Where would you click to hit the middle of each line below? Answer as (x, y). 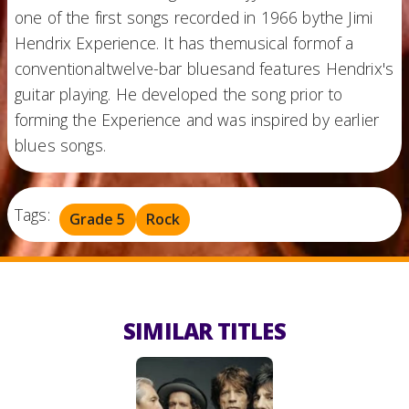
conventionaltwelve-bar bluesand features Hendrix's (204, 68)
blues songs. (60, 145)
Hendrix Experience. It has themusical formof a (184, 42)
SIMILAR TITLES (204, 330)
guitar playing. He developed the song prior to (179, 94)
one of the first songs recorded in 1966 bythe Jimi (194, 17)
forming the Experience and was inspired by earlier (197, 119)
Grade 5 (98, 220)
